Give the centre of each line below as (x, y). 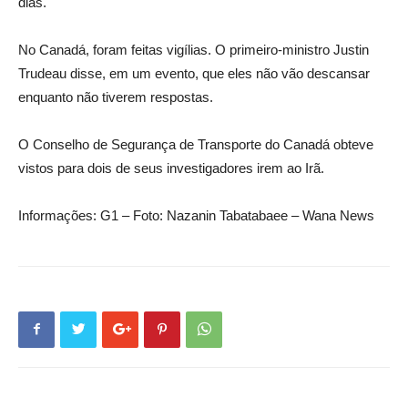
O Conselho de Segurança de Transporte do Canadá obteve (196, 144)
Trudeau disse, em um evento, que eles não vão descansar (194, 73)
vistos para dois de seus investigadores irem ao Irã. (171, 168)
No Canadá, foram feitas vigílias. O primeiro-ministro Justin (194, 49)
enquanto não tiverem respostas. (116, 97)
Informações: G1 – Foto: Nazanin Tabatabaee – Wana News (196, 215)
